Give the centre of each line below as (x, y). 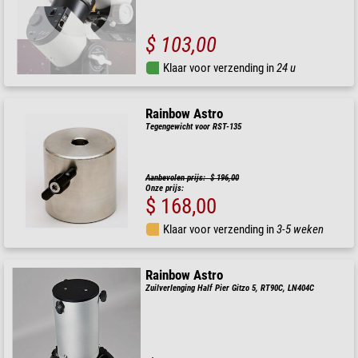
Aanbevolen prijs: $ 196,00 (193, 178)
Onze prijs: (165, 189)
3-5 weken (300, 230)
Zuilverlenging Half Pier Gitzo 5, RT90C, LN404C (230, 288)
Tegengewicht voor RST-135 (194, 127)
